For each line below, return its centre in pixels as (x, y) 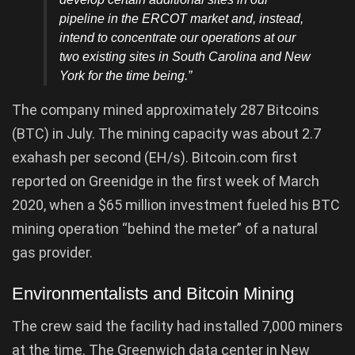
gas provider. (52, 253)
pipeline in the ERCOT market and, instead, (181, 19)
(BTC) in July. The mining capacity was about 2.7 (166, 134)
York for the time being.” (126, 76)
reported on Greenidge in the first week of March (166, 181)
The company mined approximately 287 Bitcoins (166, 110)
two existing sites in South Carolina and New (185, 57)
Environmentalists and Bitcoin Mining (153, 293)
